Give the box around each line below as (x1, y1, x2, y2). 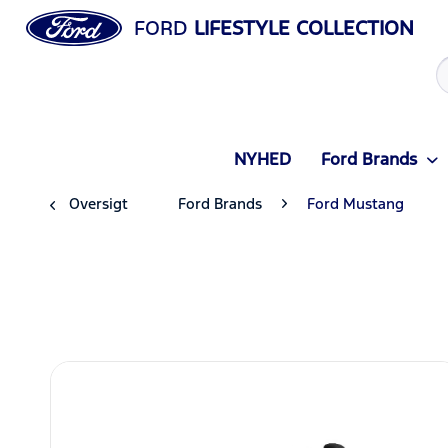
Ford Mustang (307, 194, 404, 213)
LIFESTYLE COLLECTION (187, 15, 414, 41)
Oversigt (69, 194, 128, 213)
